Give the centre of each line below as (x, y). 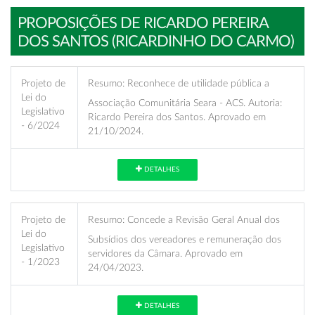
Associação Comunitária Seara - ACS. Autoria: (185, 103)
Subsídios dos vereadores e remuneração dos (185, 239)
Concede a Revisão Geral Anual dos (202, 219)
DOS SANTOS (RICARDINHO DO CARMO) (156, 41)
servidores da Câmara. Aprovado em (165, 253)
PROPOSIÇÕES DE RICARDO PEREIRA (143, 23)
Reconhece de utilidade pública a (197, 83)
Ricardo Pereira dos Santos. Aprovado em (177, 117)
